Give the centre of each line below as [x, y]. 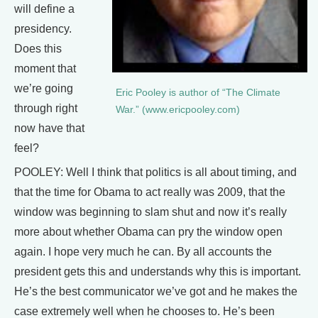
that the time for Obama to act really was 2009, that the [150, 192]
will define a [44, 9]
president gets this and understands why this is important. [158, 272]
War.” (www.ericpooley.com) [178, 110]
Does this [38, 49]
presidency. [43, 29]
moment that [45, 68]
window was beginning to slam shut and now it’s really [150, 212]
